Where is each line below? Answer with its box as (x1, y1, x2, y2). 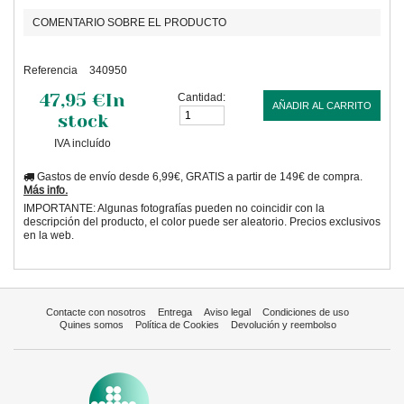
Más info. (23, 183, 68, 197)
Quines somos (59, 318, 124, 331)
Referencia (23, 63, 78, 77)
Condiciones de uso (262, 306, 349, 318)
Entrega (158, 306, 192, 318)
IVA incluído (54, 136, 112, 150)
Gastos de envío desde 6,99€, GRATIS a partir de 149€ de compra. (34, 170, 363, 183)
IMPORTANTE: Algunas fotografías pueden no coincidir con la (23, 201, 325, 215)
